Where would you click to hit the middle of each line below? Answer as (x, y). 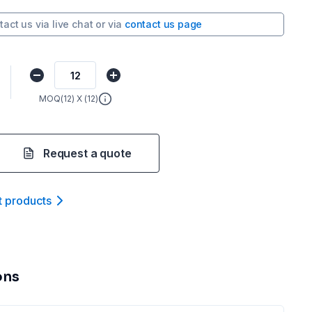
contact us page (163, 24)
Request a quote (87, 153)
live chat (73, 24)
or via (109, 24)
